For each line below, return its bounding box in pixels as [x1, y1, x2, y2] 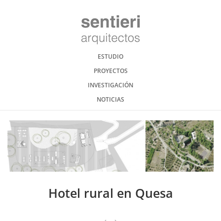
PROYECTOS [93, 67, 128, 75]
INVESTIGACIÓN [88, 81, 133, 89]
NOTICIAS [97, 95, 124, 104]
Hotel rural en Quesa [48, 184, 173, 202]
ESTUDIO [98, 52, 123, 61]
